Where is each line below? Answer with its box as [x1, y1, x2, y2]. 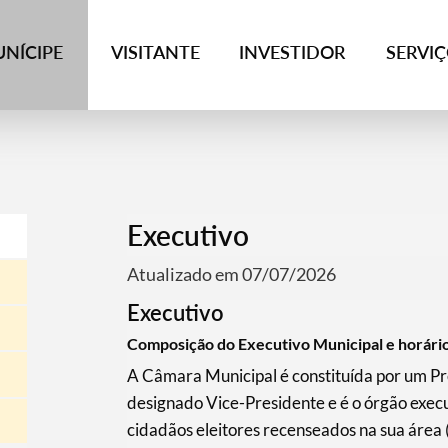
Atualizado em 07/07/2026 [126, 263, 336, 285]
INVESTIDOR [239, 41, 346, 63]
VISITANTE [111, 41, 201, 63]
